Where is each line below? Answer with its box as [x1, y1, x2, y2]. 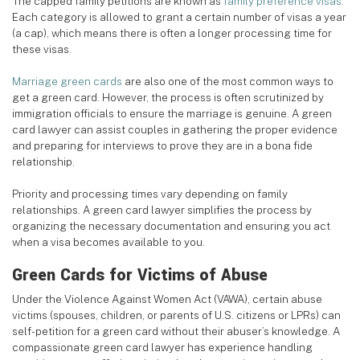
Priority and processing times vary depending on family [12, 187, 288, 201]
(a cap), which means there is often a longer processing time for [12, 27, 332, 40]
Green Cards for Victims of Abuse [12, 264, 268, 288]
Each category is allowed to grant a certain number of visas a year [12, 10, 346, 24]
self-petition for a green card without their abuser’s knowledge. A [12, 325, 340, 338]
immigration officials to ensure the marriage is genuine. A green [12, 107, 332, 121]
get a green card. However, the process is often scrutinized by [12, 91, 324, 104]
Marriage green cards [12, 75, 122, 88]
